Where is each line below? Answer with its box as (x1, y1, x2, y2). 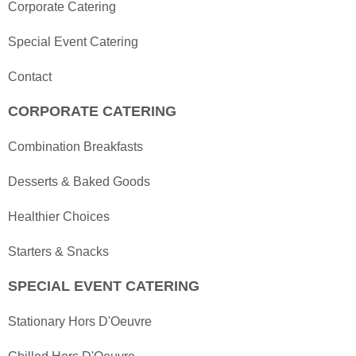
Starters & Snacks (8, 244, 109, 258)
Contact (8, 69, 52, 83)
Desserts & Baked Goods (8, 174, 150, 188)
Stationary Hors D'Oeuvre (8, 314, 152, 328)
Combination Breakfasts (8, 139, 143, 153)
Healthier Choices (8, 209, 110, 223)
